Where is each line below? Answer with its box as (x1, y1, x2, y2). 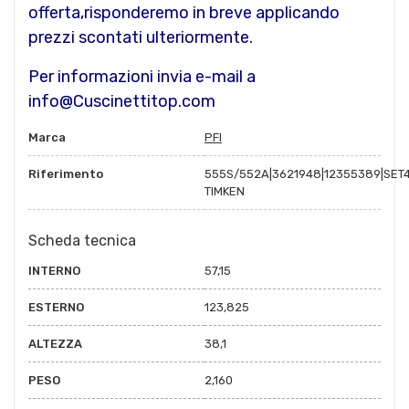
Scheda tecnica (28, 231, 136, 249)
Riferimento (28, 166, 103, 181)
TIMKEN (204, 184, 245, 198)
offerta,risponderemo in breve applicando (28, 2, 340, 23)
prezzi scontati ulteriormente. (28, 26, 253, 47)
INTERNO (28, 263, 80, 278)
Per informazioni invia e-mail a (28, 66, 256, 87)
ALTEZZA (28, 336, 82, 351)
